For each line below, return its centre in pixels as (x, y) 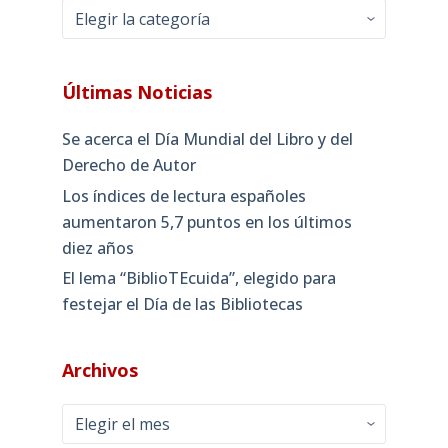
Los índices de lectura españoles (183, 195)
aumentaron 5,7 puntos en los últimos (206, 221)
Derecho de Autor (128, 164)
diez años (97, 247)
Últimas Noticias (136, 91)
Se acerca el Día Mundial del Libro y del (207, 138)
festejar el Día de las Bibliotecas (182, 304)
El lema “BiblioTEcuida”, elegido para (198, 278)
